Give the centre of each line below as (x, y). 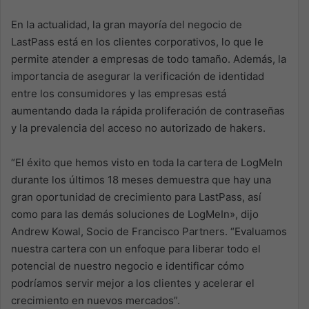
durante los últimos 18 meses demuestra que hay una (141, 179)
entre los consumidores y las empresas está (119, 93)
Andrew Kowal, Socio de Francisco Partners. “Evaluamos (149, 231)
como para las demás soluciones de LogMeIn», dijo (135, 214)
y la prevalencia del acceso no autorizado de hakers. (138, 128)
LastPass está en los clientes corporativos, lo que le (137, 41)
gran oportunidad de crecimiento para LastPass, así (136, 197)
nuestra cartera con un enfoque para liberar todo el (136, 248)
